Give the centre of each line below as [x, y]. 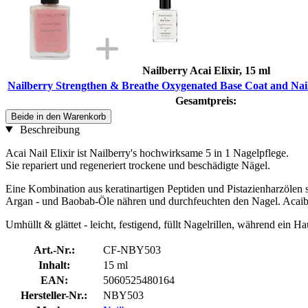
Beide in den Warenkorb [58, 116]
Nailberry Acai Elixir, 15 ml [206, 70]
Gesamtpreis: [206, 100]
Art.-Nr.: [54, 250]
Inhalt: [54, 265]
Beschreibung [48, 129]
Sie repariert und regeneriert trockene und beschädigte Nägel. [138, 165]
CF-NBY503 [132, 250]
